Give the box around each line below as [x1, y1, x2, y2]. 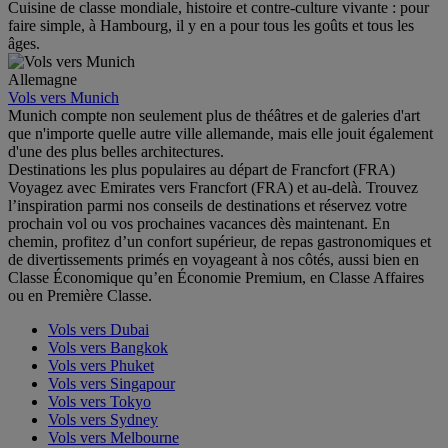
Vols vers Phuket [48, 357, 154, 375]
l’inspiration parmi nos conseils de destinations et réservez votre [8, 197, 407, 215]
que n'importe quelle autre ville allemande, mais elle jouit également [8, 125, 433, 143]
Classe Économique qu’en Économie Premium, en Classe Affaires [8, 269, 424, 287]
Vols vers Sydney [48, 411, 158, 429]
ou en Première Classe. [8, 287, 152, 305]
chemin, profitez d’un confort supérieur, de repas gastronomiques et [8, 233, 431, 251]
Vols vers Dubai [48, 321, 149, 339]
